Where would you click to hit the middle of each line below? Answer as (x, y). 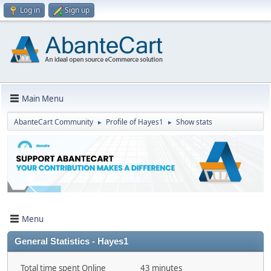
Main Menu (43, 98)
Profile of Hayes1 (135, 122)
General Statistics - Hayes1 (71, 242)
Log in (30, 10)
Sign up (77, 10)
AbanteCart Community (54, 122)
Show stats (194, 122)
